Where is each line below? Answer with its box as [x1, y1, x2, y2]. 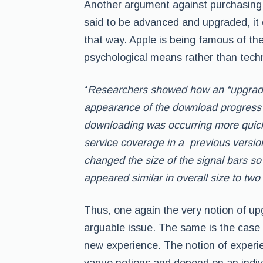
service [84, 137, 120, 149]
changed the [84, 154, 145, 166]
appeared [84, 172, 131, 184]
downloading [84, 119, 143, 131]
